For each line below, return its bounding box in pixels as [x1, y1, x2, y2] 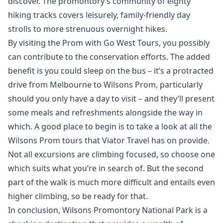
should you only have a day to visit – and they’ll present [8, 93, 215, 104]
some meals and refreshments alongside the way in [8, 107, 203, 118]
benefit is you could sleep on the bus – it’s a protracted [8, 65, 214, 76]
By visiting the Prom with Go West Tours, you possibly [8, 37, 210, 48]
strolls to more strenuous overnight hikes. [8, 23, 167, 34]
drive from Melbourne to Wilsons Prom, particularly [8, 79, 203, 90]
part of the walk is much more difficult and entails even [8, 177, 215, 188]
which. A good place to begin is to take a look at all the [8, 121, 212, 132]
